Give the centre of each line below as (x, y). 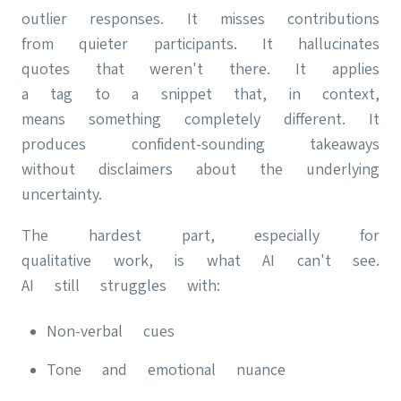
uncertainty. (62, 194)
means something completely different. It (200, 119)
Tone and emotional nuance (166, 369)
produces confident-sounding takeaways (200, 144)
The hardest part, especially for (200, 235)
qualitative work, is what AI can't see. (200, 260)
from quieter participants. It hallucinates (200, 43)
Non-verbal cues (111, 331)
